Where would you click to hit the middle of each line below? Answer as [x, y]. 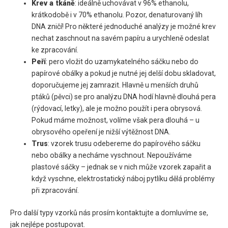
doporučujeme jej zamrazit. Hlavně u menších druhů [115, 85]
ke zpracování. [55, 50]
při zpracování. [55, 191]
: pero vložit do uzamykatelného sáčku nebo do [122, 62]
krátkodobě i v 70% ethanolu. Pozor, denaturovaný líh [117, 15]
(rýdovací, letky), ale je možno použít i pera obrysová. [117, 109]
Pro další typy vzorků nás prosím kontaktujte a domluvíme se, [109, 213]
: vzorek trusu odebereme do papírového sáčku [124, 144]
